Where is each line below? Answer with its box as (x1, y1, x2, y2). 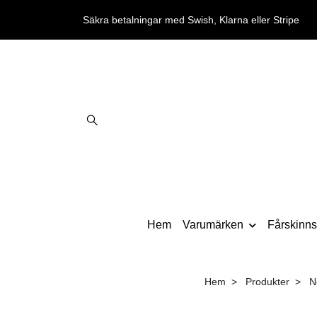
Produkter (245, 275, 289, 287)
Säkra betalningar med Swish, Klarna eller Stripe (83, 14, 299, 25)
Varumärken (183, 219, 243, 231)
